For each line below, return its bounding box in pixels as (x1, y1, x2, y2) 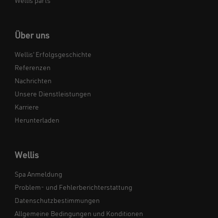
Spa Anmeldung (15, 171, 62, 179)
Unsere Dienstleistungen (15, 91, 91, 98)
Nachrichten (15, 78, 52, 85)
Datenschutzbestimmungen (15, 198, 100, 205)
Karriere (15, 104, 39, 111)
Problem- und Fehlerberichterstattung (15, 184, 132, 192)
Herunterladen (15, 117, 59, 125)
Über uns (15, 32, 50, 41)
